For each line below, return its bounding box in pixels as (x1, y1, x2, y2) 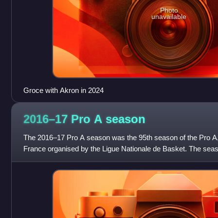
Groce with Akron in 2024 (23, 86, 104, 94)
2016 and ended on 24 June (23, 155, 111, 164)
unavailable (151, 12, 187, 20)
